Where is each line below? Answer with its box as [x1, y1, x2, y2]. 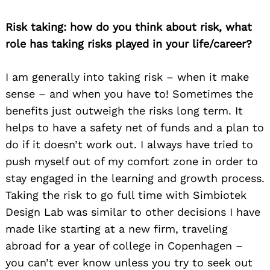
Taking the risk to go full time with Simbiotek [5, 189, 246, 202]
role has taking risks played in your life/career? [5, 37, 252, 51]
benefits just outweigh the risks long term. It [5, 104, 243, 118]
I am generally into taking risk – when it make [5, 71, 249, 84]
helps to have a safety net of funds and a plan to [5, 121, 264, 134]
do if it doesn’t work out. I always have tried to [5, 138, 253, 151]
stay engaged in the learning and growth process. [5, 172, 265, 185]
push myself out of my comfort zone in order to [5, 155, 258, 168]
